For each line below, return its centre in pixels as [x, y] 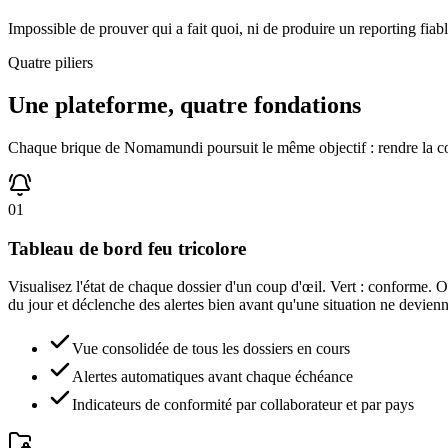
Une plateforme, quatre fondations [184, 105]
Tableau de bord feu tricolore [127, 248]
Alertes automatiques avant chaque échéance [212, 377]
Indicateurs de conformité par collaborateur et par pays [243, 405]
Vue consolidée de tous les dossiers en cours [211, 349]
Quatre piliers [50, 63]
